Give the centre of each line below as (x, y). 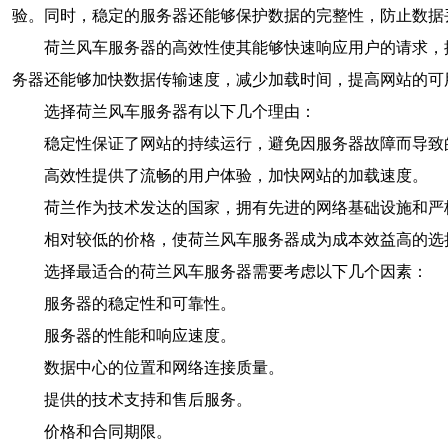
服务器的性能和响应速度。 (140, 335)
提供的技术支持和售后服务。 (148, 399)
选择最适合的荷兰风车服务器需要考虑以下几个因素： (236, 271)
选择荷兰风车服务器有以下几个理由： (180, 111)
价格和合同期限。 (108, 431)
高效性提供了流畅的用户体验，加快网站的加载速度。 (236, 175)
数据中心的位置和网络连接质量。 (164, 367)
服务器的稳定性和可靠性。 (140, 303)
